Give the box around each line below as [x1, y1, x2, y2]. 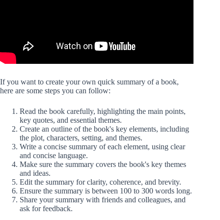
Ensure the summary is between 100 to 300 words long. [20, 187, 192, 195]
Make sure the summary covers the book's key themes [20, 160, 186, 169]
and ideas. [20, 169, 51, 178]
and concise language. [20, 151, 88, 160]
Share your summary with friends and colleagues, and [20, 195, 186, 204]
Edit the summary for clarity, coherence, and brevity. [20, 178, 181, 187]
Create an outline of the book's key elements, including [20, 125, 189, 134]
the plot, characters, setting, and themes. [20, 134, 142, 142]
